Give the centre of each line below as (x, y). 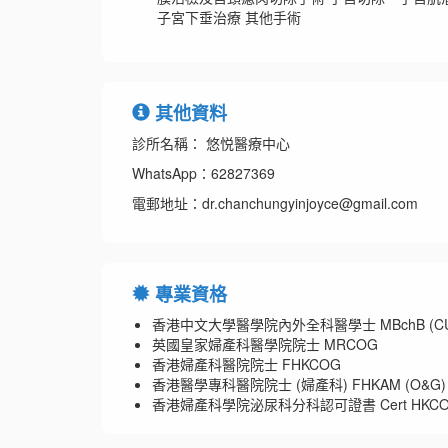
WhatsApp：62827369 (203, 173)
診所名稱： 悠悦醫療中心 (211, 143)
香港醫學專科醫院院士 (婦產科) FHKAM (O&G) (299, 384)
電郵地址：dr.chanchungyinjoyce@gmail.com (275, 203)
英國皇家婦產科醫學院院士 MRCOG (265, 344)
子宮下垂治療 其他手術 (229, 17)
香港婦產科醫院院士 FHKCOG (246, 364)
